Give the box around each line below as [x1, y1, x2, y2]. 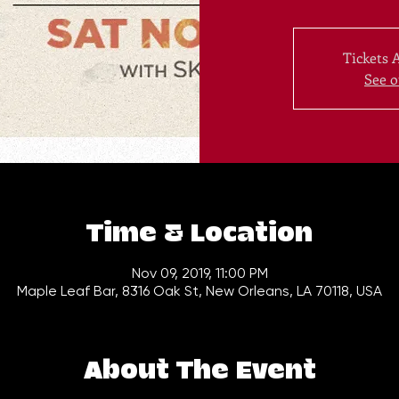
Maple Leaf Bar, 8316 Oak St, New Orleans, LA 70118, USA [17, 282, 382, 299]
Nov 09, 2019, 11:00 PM [131, 265, 268, 281]
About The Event [83, 357, 316, 385]
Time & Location [86, 220, 313, 248]
